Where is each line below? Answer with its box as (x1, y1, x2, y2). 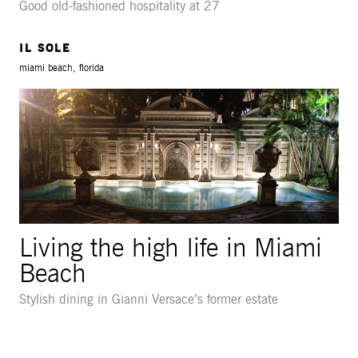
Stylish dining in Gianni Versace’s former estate (19, 293, 278, 307)
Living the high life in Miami (19, 237, 322, 263)
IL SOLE (19, 42, 70, 54)
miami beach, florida (19, 63, 104, 74)
